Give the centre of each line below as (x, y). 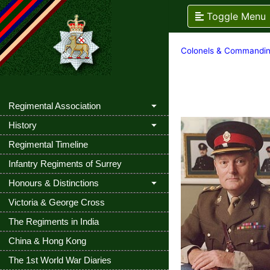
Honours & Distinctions (54, 183)
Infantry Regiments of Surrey (65, 164)
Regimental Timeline (48, 144)
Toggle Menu (236, 16)
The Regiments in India (54, 221)
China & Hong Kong (47, 241)
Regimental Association (55, 106)
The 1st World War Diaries (60, 260)
